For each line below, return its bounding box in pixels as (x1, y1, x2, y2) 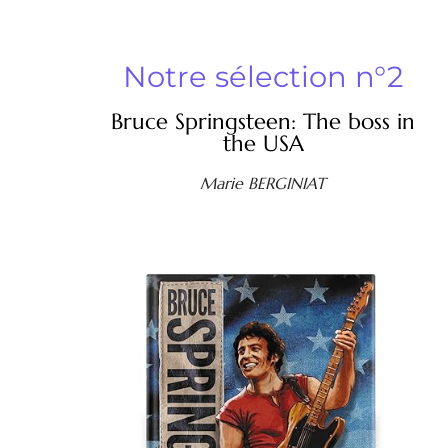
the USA (222, 129, 304, 157)
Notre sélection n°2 (123, 58, 403, 94)
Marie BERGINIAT (200, 172, 326, 193)
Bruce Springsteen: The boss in (111, 107, 415, 135)
